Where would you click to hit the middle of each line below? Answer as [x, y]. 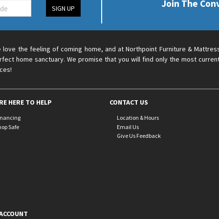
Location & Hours [138, 117]
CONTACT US [129, 102]
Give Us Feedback [139, 136]
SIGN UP [63, 8]
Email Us [128, 127]
